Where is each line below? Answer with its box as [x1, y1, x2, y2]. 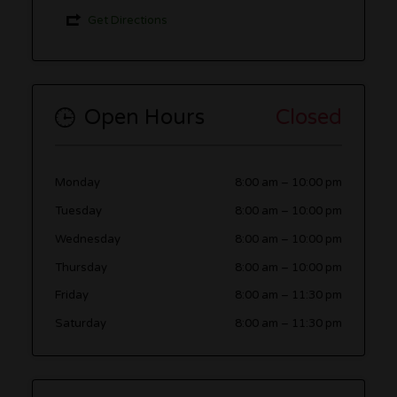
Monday [55, 175, 101, 191]
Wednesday [55, 231, 121, 246]
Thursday [55, 260, 108, 275]
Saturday [55, 316, 107, 331]
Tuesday [55, 204, 103, 219]
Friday [55, 288, 90, 303]
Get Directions [87, 12, 167, 27]
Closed [275, 105, 342, 131]
